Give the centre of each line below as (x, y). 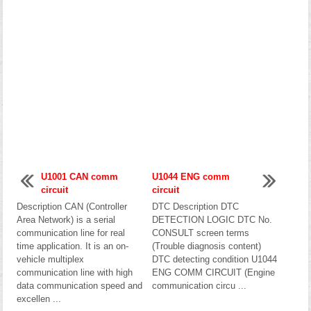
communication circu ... (199, 285)
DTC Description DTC (195, 206)
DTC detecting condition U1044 (214, 259)
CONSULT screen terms (200, 233)
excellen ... (39, 299)
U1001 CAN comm (79, 176)
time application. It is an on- (73, 246)
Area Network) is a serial (66, 219)
